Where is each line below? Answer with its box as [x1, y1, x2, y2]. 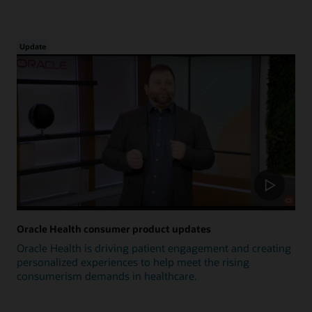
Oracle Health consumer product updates [17, 221, 211, 235]
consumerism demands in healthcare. [17, 268, 197, 283]
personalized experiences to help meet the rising [17, 254, 249, 269]
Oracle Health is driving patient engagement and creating [17, 240, 291, 255]
